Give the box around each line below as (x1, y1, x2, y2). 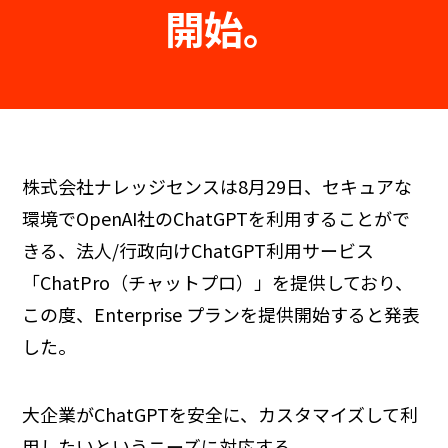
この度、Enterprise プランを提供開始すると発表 (22, 301, 421, 328)
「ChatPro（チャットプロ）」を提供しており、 (22, 269, 414, 296)
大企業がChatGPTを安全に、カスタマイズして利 (22, 401, 419, 428)
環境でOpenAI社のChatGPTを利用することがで (22, 205, 411, 232)
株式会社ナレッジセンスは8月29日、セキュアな (22, 173, 413, 200)
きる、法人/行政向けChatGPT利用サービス (22, 237, 375, 264)
